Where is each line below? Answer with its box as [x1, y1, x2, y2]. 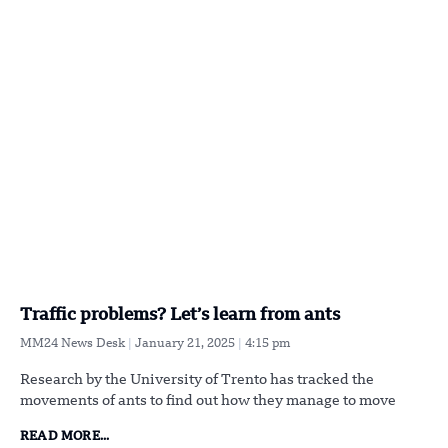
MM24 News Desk [20, 337, 128, 350]
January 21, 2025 [135, 337, 238, 350]
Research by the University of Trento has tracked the [20, 372, 374, 387]
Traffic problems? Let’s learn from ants [20, 306, 340, 324]
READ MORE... [20, 430, 110, 443]
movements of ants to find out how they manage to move [20, 393, 396, 408]
